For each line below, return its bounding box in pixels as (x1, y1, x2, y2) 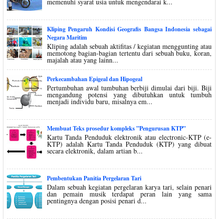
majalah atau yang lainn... (46, 55, 118, 65)
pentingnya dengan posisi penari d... (46, 196, 147, 205)
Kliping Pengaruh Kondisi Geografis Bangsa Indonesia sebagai (46, 25, 212, 34)
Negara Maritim (46, 33, 87, 42)
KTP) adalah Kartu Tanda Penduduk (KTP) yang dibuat (46, 139, 212, 149)
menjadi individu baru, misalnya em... (46, 96, 153, 106)
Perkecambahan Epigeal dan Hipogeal (46, 74, 142, 83)
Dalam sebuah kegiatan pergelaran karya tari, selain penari (46, 182, 212, 192)
